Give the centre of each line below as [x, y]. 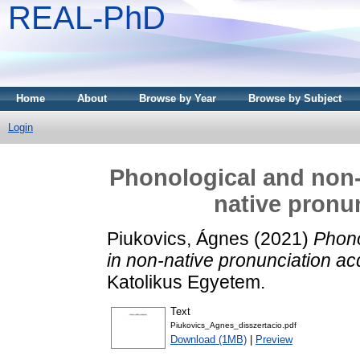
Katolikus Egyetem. [186, 282]
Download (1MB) [209, 340]
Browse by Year [178, 98]
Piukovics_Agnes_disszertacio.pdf [233, 325]
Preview [274, 340]
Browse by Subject [295, 98]
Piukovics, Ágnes [178, 238]
